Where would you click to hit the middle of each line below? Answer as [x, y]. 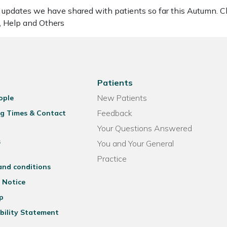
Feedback [115, 113]
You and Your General [136, 143]
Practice [112, 159]
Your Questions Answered [145, 128]
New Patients [122, 98]
